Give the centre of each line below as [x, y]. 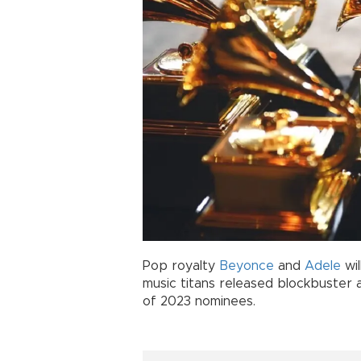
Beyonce [247, 266]
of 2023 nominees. [199, 302]
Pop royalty [181, 266]
